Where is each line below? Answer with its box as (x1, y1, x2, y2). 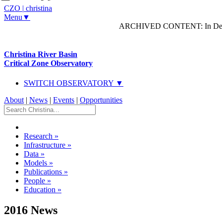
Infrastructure (24, 140, 65, 149)
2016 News (4, 204, 57, 217)
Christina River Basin (4, 50, 77, 59)
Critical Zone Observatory (4, 59, 93, 68)
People (24, 176, 45, 185)
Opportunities (80, 95, 122, 104)
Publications (24, 167, 62, 176)
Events (53, 95, 74, 104)
